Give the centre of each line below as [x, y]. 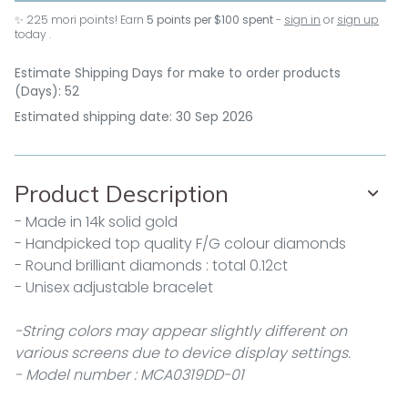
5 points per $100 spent [210, 20]
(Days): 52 [47, 91]
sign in [302, 20]
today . [33, 34]
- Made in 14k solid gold [96, 222]
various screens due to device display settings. [183, 353]
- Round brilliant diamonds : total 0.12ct [151, 265]
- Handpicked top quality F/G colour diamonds [180, 244]
